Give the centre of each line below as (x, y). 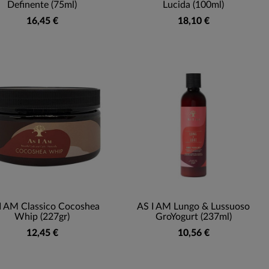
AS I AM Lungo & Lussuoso (193, 206)
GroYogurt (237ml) (193, 216)
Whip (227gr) (42, 216)
